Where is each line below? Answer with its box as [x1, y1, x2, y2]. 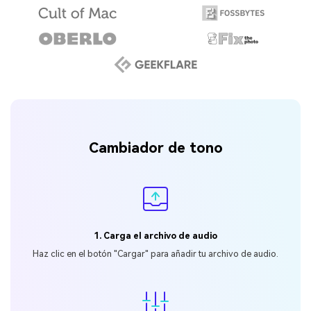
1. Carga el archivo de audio [94, 230, 217, 242]
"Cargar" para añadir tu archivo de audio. [114, 248, 278, 259]
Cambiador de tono [88, 139, 223, 156]
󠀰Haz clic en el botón [33, 248, 114, 259]
